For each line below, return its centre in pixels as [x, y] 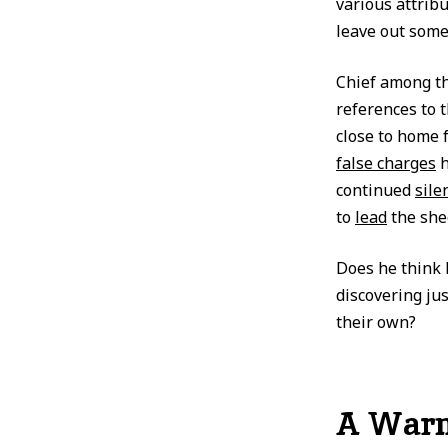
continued [375, 190]
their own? [376, 322]
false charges [386, 163]
